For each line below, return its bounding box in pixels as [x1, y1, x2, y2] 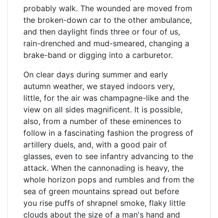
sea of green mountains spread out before [23, 186, 179, 196]
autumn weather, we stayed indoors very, [23, 81, 175, 91]
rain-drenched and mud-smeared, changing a [23, 38, 189, 48]
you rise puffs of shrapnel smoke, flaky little [23, 198, 185, 208]
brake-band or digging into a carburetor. [23, 50, 173, 60]
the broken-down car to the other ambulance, [23, 15, 192, 25]
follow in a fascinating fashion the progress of [23, 128, 193, 138]
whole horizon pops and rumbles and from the [23, 175, 194, 184]
